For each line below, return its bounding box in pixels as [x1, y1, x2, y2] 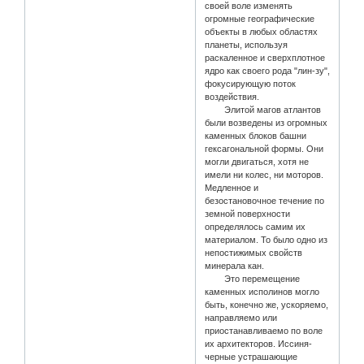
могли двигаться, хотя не [205, 157, 310, 167]
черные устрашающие [205, 352, 298, 362]
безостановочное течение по [205, 196, 325, 206]
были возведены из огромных [205, 118, 328, 128]
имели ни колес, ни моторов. [205, 170, 324, 180]
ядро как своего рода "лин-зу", [205, 66, 331, 76]
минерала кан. [205, 261, 265, 271]
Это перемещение [205, 274, 301, 284]
